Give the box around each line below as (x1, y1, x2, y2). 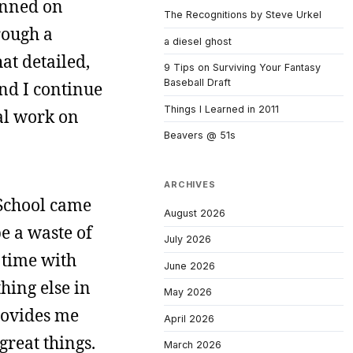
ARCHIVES (164, 179, 216, 191)
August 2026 (164, 206, 225, 219)
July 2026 (164, 233, 211, 246)
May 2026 (164, 286, 212, 299)
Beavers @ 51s (164, 129, 236, 142)
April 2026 (164, 312, 214, 325)
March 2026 (164, 339, 221, 351)
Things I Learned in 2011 (164, 102, 279, 115)
